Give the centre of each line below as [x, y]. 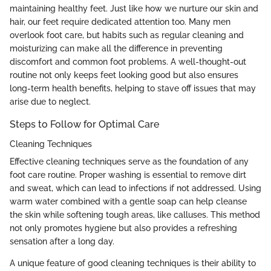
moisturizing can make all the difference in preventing [116, 49]
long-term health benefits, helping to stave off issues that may [133, 89]
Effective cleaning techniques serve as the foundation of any [129, 161]
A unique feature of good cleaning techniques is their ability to [133, 263]
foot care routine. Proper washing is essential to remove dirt [128, 175]
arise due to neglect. [50, 102]
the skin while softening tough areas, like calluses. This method [135, 214]
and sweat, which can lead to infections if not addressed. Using [135, 188]
